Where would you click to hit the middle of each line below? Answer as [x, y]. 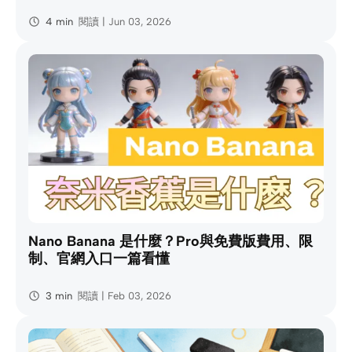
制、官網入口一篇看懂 [99, 258]
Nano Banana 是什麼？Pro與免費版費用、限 [170, 241]
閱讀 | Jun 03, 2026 [125, 21]
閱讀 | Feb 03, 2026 [124, 295]
